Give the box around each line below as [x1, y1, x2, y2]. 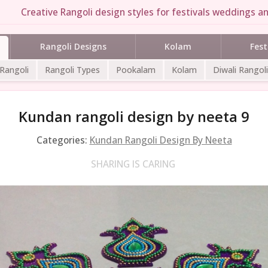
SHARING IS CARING [90, 157, 175, 170]
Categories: [36, 133, 90, 147]
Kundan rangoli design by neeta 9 [19, 106, 249, 126]
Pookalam [116, 63, 156, 75]
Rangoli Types [45, 63, 100, 75]
